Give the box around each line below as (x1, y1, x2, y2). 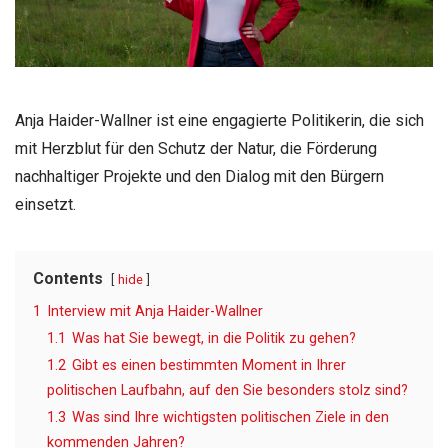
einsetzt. (15, 194, 76, 214)
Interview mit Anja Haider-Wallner (47, 302, 263, 320)
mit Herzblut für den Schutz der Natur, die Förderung (15, 138, 377, 158)
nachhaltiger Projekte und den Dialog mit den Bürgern (15, 166, 384, 186)
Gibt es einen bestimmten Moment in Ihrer (72, 356, 346, 374)
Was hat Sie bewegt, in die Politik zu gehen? (72, 329, 356, 347)
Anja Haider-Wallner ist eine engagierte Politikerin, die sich (15, 110, 424, 130)
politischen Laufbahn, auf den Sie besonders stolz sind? (47, 381, 408, 399)
